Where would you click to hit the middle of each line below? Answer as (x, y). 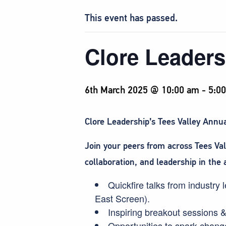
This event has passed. (131, 18)
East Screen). (122, 198)
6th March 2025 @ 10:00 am (142, 90)
